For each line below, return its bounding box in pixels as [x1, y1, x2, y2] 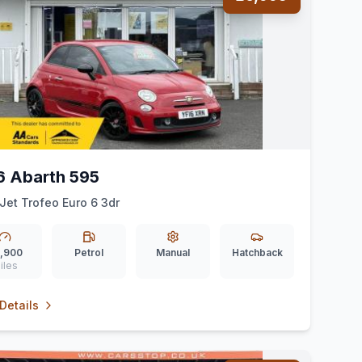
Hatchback [231, 246, 283, 259]
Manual [156, 246, 190, 259]
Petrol [74, 246, 103, 259]
